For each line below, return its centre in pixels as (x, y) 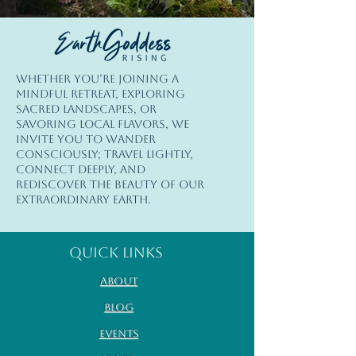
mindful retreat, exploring (101, 93)
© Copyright (64, 49)
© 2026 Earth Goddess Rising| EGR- (121, 87)
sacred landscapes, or (86, 108)
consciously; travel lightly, (104, 154)
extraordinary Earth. (83, 199)
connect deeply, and (81, 169)
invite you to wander (86, 139)
